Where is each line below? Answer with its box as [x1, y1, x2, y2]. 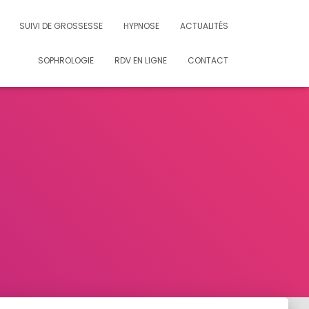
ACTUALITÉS [180, 20, 228, 32]
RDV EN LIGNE [114, 54, 167, 66]
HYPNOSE [123, 20, 159, 32]
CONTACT [188, 54, 228, 66]
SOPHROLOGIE [38, 54, 94, 66]
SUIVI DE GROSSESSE [19, 20, 103, 32]
